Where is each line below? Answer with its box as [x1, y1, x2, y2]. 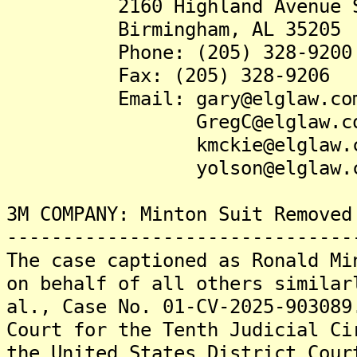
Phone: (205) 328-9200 [6, 41, 352, 64]
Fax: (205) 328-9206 [6, 64, 330, 87]
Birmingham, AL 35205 [6, 18, 341, 41]
